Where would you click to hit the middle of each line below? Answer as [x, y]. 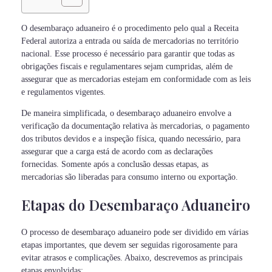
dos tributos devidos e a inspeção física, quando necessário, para [131, 139]
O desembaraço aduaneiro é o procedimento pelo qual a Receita [130, 29]
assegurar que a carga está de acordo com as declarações [117, 152]
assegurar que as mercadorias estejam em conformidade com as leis [136, 80]
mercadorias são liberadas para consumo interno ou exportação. [130, 177]
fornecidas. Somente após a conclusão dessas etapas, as [115, 165]
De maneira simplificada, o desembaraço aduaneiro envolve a [126, 114]
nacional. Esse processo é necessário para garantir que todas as [128, 54]
